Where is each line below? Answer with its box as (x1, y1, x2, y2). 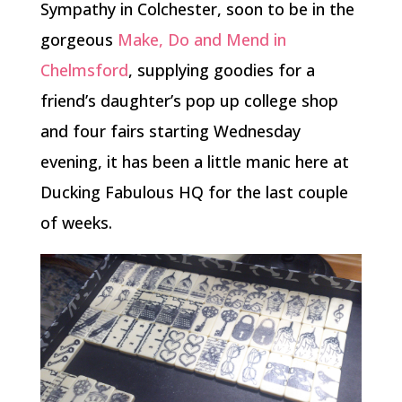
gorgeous (39, 29, 118, 51)
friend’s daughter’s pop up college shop (39, 90, 338, 112)
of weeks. (39, 212, 112, 234)
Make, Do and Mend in (117, 29, 286, 51)
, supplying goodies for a (127, 59, 315, 82)
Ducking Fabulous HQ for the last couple (39, 181, 348, 204)
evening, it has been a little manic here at (39, 151, 349, 173)
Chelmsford (39, 59, 128, 82)
